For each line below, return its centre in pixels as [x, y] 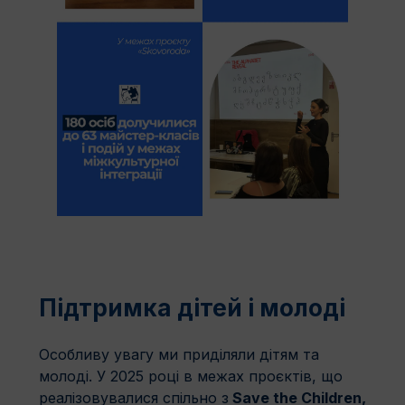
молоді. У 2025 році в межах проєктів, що [191, 377]
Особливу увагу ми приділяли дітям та [179, 355]
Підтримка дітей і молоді [192, 308]
